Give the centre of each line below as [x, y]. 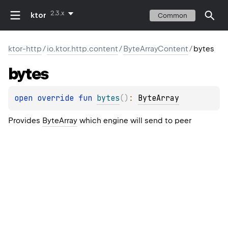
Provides [25, 121]
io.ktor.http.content [82, 49]
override [58, 98]
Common [173, 15]
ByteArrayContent [156, 49]
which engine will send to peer [134, 121]
